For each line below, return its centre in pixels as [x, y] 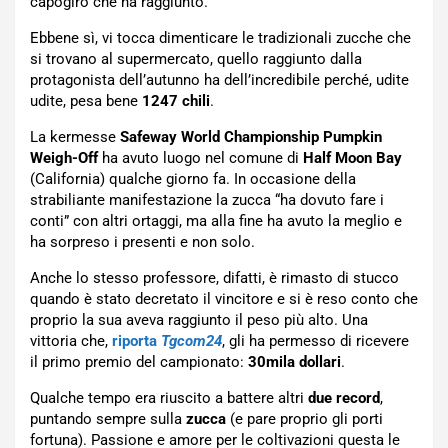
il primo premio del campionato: [139, 362]
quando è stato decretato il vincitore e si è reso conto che [224, 299]
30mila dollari [294, 362]
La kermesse [75, 137]
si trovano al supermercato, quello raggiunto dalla [196, 59]
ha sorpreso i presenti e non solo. [142, 242]
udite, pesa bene [86, 101]
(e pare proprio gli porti [304, 419]
